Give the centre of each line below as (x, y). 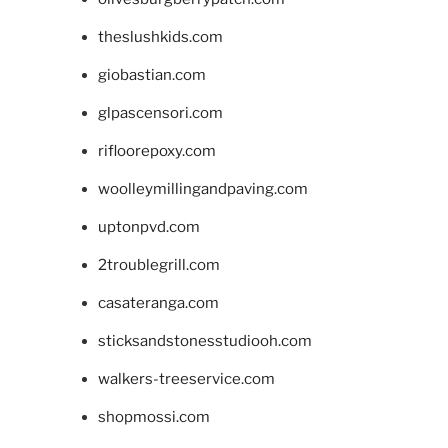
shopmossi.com (153, 416)
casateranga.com (158, 302)
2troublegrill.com (158, 264)
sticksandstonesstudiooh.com (204, 340)
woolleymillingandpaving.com (202, 188)
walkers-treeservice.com (186, 378)
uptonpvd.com (148, 226)
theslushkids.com (160, 36)
